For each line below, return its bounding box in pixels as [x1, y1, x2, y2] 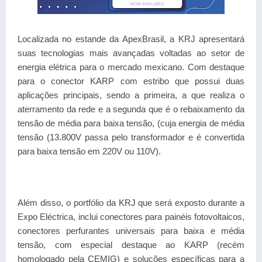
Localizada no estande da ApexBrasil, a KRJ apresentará [18, 34, 244, 44]
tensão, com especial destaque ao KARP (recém [18, 240, 244, 250]
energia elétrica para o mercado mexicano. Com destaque [18, 62, 244, 72]
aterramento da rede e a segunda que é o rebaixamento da [18, 104, 244, 114]
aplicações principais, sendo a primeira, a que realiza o [18, 90, 244, 100]
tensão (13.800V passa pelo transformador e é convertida [18, 132, 244, 142]
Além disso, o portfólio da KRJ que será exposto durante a [18, 198, 244, 208]
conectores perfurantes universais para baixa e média [18, 226, 244, 236]
